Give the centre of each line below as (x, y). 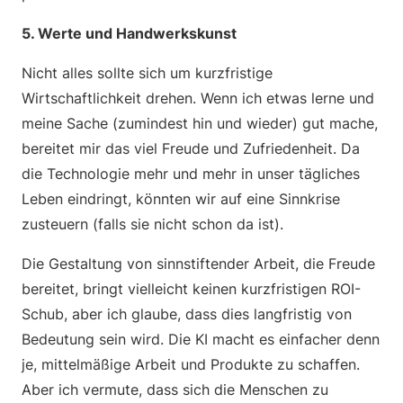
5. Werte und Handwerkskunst (129, 33)
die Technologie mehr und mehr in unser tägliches (191, 174)
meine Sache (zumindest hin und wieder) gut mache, (200, 123)
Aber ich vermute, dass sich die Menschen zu (175, 390)
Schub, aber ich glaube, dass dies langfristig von (187, 314)
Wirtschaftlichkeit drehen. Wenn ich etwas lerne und (198, 98)
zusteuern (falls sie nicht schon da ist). (155, 224)
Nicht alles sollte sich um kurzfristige (147, 73)
